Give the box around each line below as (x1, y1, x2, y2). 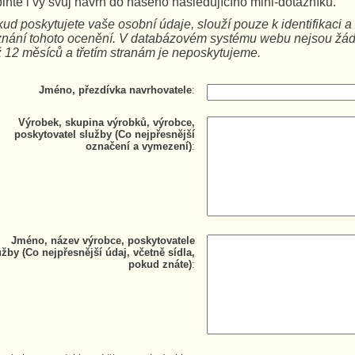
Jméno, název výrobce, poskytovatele (11, 235, 195, 246)
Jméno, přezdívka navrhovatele (39, 84, 192, 96)
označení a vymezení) (86, 140, 192, 152)
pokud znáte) (128, 258, 192, 270)
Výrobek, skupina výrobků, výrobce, (18, 116, 195, 128)
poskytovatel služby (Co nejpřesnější (14, 128, 195, 140)
